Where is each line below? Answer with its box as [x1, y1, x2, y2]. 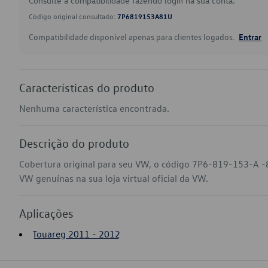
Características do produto [19, 80, 154, 95]
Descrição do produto [19, 136, 129, 150]
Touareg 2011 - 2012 [32, 228, 120, 240]
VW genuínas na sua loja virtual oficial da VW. [19, 172, 208, 184]
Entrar [239, 31, 261, 42]
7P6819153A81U [117, 11, 172, 21]
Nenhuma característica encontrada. [19, 102, 169, 114]
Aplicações [19, 206, 74, 220]
